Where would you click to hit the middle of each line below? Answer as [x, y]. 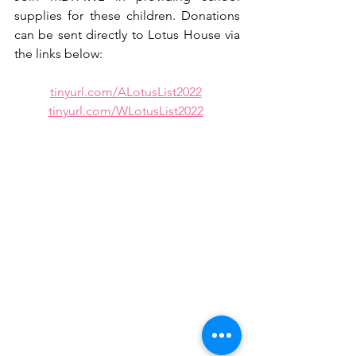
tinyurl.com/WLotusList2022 [126, 110]
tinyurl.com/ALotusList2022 [126, 91]
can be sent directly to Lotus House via [127, 34]
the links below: [58, 53]
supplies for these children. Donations [127, 15]
